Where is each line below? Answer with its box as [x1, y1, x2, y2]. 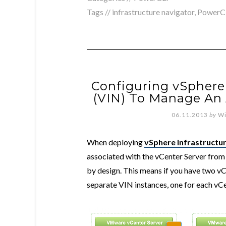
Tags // [87, 7, 112, 17]
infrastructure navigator [112, 7, 194, 17]
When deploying [87, 137, 144, 147]
